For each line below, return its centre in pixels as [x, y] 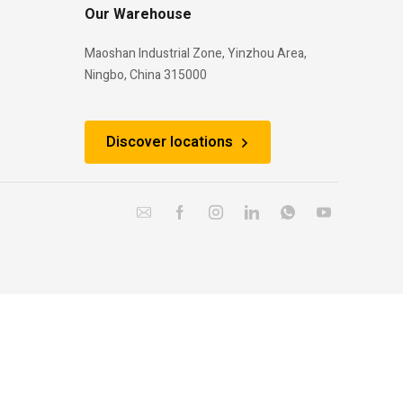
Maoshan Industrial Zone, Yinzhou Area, [196, 54]
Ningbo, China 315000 [146, 76]
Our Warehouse [138, 15]
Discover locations [170, 143]
